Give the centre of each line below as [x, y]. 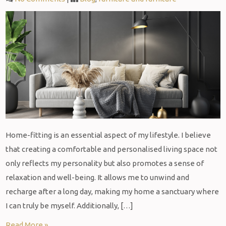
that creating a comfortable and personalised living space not [112, 149]
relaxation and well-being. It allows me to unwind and [98, 177]
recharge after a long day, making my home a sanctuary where [112, 191]
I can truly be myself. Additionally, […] [70, 205]
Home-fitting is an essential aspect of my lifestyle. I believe [108, 135]
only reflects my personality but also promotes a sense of [105, 163]
